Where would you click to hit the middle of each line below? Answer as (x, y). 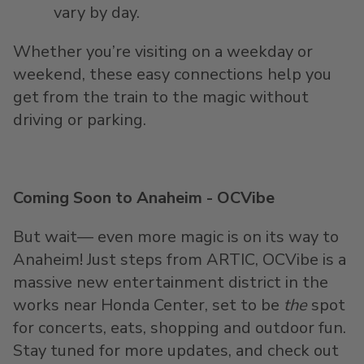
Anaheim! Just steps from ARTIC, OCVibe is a (180, 260)
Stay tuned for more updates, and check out (176, 351)
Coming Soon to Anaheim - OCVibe (144, 198)
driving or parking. (80, 120)
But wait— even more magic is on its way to (176, 237)
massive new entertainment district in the (171, 282)
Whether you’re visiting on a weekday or (163, 52)
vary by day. (96, 13)
